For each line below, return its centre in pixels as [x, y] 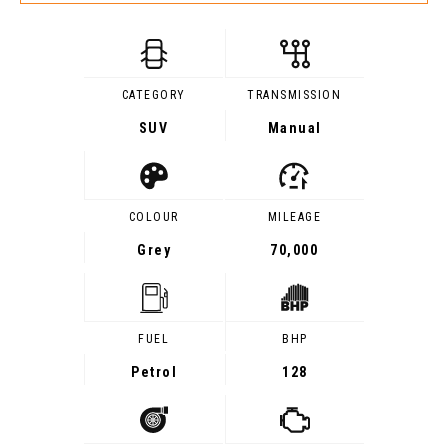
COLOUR [153, 217]
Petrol [154, 372]
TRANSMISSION [294, 95]
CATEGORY [153, 95]
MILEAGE [294, 217]
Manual [294, 128]
